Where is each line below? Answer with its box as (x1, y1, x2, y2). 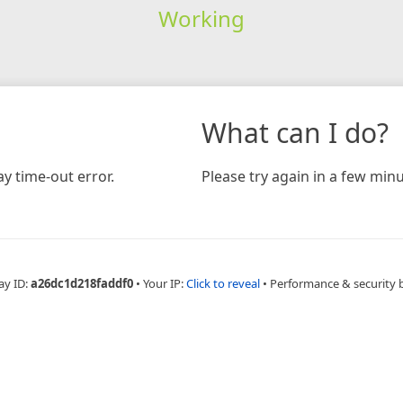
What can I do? (201, 113, 389, 151)
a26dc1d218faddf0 (31, 274, 133, 291)
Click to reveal (186, 274, 260, 291)
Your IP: (143, 274, 186, 291)
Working (157, 3, 245, 33)
